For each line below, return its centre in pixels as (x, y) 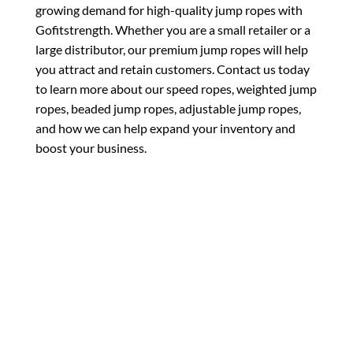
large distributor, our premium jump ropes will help (172, 50)
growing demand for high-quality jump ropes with (169, 10)
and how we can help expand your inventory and (165, 128)
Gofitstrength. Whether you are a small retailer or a (173, 30)
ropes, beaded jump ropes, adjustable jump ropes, (168, 109)
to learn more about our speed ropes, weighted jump (176, 89)
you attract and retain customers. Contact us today (173, 69)
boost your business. (91, 148)
